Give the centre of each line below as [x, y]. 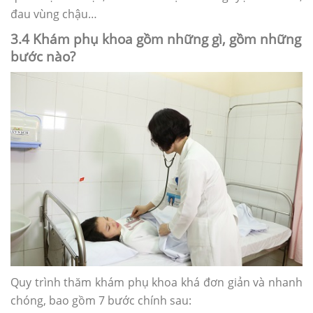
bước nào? [43, 56]
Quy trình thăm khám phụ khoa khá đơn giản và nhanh [156, 283]
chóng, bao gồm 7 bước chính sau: [101, 301]
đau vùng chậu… [54, 14]
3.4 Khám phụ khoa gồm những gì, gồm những [156, 38]
